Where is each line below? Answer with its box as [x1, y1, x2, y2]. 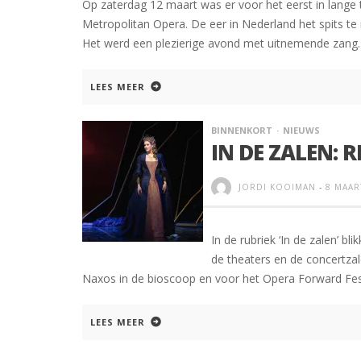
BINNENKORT [211, 123, 272, 136]
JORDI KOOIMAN [239, 180, 316, 193]
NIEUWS [283, 123, 320, 136]
